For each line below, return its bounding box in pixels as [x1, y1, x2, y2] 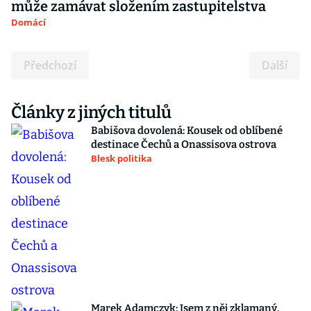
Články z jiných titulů [11, 103, 171, 122]
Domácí [11, 16, 46, 28]
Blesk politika [91, 152, 152, 165]
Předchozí [24, 58, 76, 73]
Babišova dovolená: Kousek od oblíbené [91, 124, 283, 137]
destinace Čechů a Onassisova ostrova [91, 138, 276, 151]
